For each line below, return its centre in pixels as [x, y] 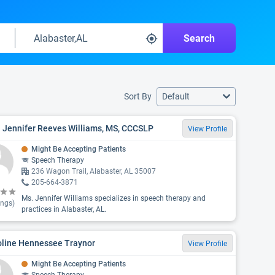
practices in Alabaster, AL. [64, 209]
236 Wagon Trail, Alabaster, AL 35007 [93, 171]
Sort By [138, 96]
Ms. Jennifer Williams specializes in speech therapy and [113, 198]
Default [176, 96]
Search [199, 38]
